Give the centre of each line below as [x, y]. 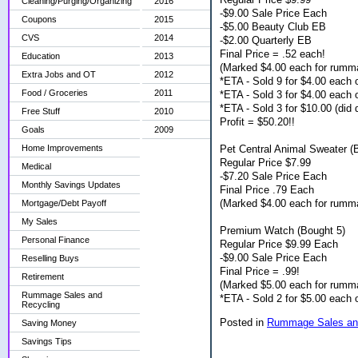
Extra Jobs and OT [59, 74]
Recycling [41, 304]
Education [41, 56]
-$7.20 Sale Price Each [273, 176]
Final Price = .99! [260, 271]
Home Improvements [62, 148]
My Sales [40, 221]
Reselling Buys [50, 258]
